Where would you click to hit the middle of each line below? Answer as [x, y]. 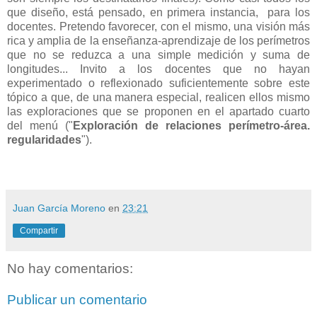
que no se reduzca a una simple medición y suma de [158, 55]
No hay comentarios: [70, 269]
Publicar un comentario [77, 299]
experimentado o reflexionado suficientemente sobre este [158, 83]
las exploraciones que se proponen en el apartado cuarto [158, 112]
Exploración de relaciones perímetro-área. [191, 126]
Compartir [39, 231]
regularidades [44, 140]
